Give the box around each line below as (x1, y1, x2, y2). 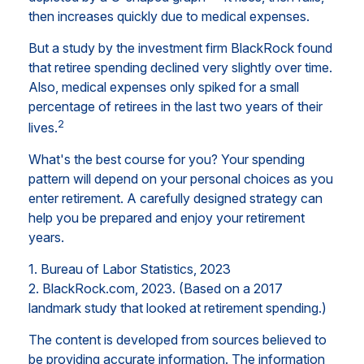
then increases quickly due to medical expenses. (28, 7, 310, 24)
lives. (28, 119, 58, 136)
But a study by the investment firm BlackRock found (28, 39, 332, 56)
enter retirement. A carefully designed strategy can (28, 190, 323, 207)
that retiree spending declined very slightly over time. (28, 58, 332, 76)
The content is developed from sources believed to (28, 331, 327, 349)
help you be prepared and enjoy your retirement (28, 210, 305, 227)
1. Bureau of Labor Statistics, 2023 (28, 261, 231, 278)
